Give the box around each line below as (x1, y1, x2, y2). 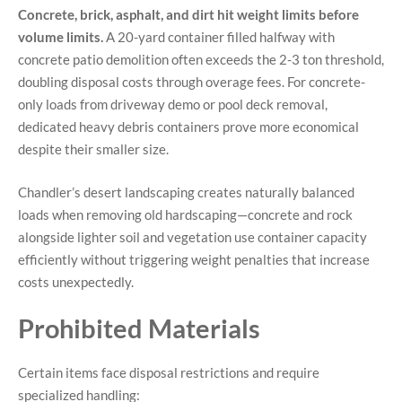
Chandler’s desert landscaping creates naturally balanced (18, 183, 354, 200)
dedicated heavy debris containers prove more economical (18, 118, 359, 135)
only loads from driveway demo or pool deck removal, (18, 96, 328, 113)
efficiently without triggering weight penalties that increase (18, 250, 370, 267)
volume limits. (18, 29, 103, 46)
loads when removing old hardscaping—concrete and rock (18, 205, 353, 223)
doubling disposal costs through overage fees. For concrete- (18, 74, 365, 91)
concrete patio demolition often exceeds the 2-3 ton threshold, (18, 51, 384, 68)
